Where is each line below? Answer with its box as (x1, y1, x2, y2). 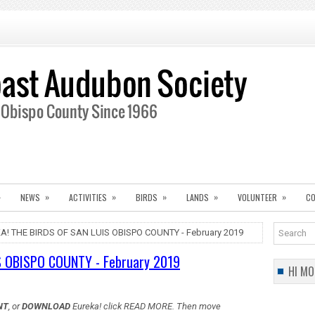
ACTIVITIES (69, 191, 107, 203)
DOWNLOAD (22, 301, 70, 311)
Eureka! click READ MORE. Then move (70, 301, 221, 311)
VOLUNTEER (238, 191, 277, 203)
